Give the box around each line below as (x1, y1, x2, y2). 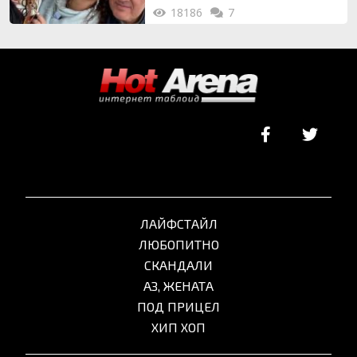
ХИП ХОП (151, 320, 206, 335)
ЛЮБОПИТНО (138, 237, 219, 253)
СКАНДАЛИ (144, 257, 213, 273)
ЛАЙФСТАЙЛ (139, 216, 218, 232)
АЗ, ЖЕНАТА (143, 278, 214, 294)
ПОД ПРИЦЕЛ (137, 299, 220, 315)
